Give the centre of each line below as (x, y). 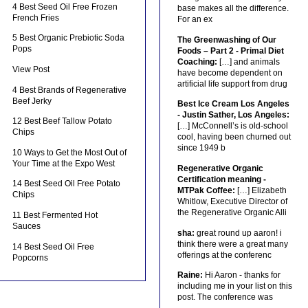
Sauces (27, 226)
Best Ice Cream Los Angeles (233, 104)
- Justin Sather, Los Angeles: (233, 115)
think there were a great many (232, 244)
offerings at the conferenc (224, 255)
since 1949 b (201, 148)
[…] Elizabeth (261, 190)
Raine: (190, 275)
